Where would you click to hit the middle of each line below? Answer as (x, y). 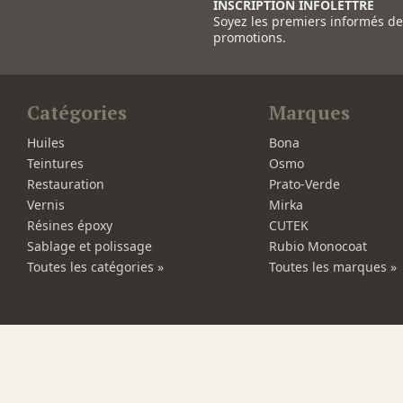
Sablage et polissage (90, 246)
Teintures (55, 164)
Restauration (66, 184)
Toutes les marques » (332, 267)
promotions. (250, 38)
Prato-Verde (304, 184)
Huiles (46, 143)
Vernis (46, 205)
